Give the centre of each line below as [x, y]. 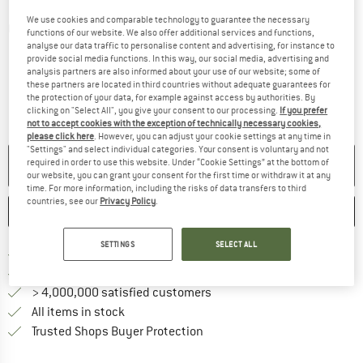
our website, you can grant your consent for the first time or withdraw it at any [179, 175]
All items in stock [77, 312]
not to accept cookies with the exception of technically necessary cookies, [174, 124]
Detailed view [40, 29]
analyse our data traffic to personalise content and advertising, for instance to [181, 46]
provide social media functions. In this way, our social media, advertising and [178, 59]
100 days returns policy [96, 273]
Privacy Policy [128, 201]
